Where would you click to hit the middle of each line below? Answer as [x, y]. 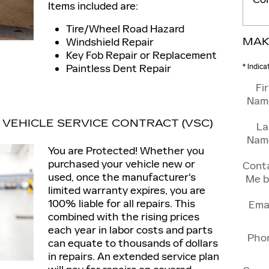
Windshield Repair [110, 42]
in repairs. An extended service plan [134, 256]
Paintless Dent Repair [119, 68]
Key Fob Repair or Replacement [141, 55]
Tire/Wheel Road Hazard [125, 29]
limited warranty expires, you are [127, 190]
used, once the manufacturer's [122, 177]
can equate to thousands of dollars [133, 243]
